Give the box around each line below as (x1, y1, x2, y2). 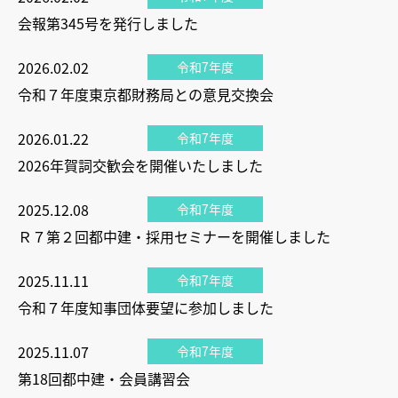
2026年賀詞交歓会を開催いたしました (18, 155, 263, 176)
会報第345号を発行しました (18, 12, 198, 34)
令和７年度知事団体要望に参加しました (18, 297, 274, 318)
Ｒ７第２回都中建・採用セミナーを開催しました (18, 226, 330, 247)
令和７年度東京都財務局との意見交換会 (18, 84, 274, 105)
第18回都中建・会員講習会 (18, 368, 190, 389)
